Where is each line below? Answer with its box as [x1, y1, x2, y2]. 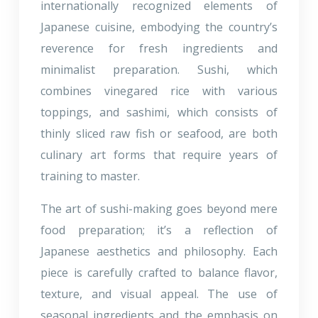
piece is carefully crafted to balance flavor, [40, 264, 278, 280]
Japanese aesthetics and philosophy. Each [40, 243, 278, 259]
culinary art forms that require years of [40, 146, 278, 163]
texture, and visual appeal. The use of [40, 285, 278, 302]
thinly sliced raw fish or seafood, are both [40, 125, 278, 141]
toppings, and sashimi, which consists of [40, 104, 278, 120]
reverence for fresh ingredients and [40, 40, 278, 56]
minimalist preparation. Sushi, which [40, 61, 278, 77]
